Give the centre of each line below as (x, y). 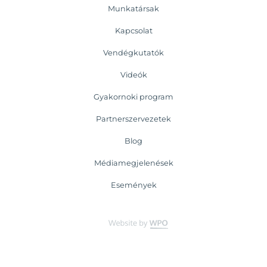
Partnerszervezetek (133, 119)
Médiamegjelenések (133, 163)
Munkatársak (133, 9)
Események (133, 185)
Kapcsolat (133, 31)
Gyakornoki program (133, 97)
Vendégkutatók (133, 53)
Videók (133, 75)
